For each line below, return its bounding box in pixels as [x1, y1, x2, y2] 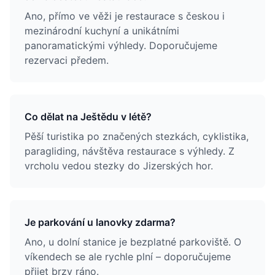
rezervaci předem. [25, 54, 109, 66]
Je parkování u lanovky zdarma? [25, 216, 176, 228]
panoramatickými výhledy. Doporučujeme [25, 39, 217, 52]
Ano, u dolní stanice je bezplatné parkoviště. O [25, 236, 241, 248]
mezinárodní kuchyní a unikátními [25, 25, 179, 37]
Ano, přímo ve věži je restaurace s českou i [25, 10, 225, 22]
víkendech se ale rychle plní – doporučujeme [25, 250, 231, 263]
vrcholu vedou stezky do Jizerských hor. [25, 160, 213, 172]
